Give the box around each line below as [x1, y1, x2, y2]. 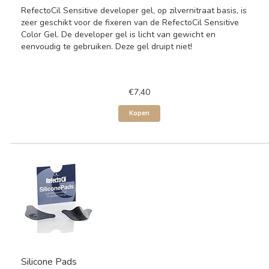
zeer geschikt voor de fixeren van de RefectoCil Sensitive [21, 17, 239, 28]
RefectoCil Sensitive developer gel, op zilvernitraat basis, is [21, 5, 247, 16]
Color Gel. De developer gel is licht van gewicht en [21, 29, 216, 40]
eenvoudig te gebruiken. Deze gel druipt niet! [21, 41, 192, 52]
